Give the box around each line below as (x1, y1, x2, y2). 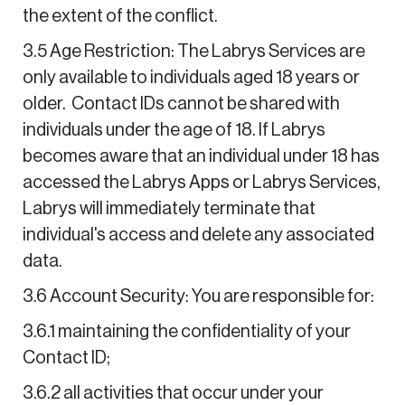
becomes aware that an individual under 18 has (22, 146, 380, 165)
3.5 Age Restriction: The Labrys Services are (22, 42, 365, 61)
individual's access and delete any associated (22, 225, 374, 244)
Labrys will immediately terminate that (22, 199, 316, 218)
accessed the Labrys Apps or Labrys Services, (22, 173, 381, 192)
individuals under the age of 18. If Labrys (22, 120, 325, 139)
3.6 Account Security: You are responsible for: (22, 287, 374, 306)
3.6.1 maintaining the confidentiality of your (22, 322, 351, 341)
